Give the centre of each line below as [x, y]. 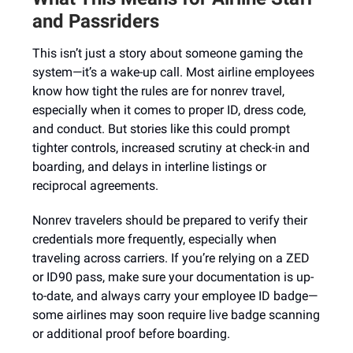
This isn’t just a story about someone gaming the [167, 53]
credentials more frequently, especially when [154, 239]
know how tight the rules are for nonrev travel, [158, 91]
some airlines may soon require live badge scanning [176, 315]
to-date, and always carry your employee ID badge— [175, 296]
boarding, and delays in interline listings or [149, 167]
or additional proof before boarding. [131, 334]
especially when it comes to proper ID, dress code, [169, 110]
